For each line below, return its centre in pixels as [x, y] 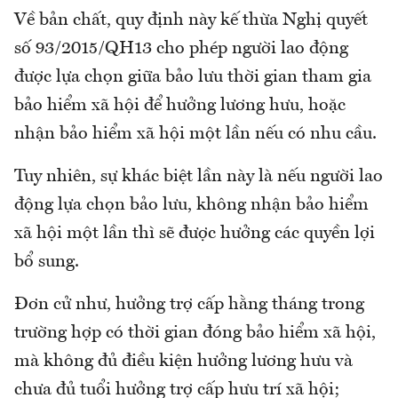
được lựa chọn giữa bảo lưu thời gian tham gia [193, 78]
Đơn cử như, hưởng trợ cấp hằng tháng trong [189, 305]
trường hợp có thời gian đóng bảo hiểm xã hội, [195, 334]
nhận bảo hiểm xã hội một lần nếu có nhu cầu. [195, 135]
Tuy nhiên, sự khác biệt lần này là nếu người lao [199, 177]
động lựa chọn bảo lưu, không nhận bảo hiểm [191, 206]
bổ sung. [47, 263]
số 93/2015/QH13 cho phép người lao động [181, 49]
